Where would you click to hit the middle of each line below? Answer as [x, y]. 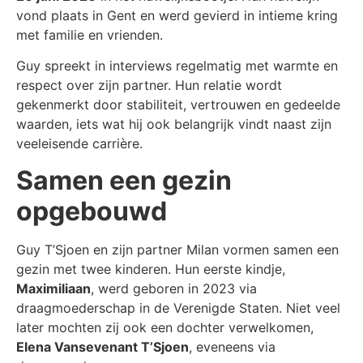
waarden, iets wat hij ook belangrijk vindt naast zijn [174, 124]
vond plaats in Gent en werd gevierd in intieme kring [177, 15]
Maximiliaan [53, 288]
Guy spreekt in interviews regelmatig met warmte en [177, 66]
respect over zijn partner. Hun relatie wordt [149, 85]
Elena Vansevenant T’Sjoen [102, 346]
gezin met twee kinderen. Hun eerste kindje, [151, 269]
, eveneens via [232, 346]
